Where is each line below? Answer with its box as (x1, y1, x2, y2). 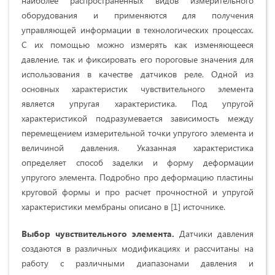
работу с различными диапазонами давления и (21, 257, 254, 269)
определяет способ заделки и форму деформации (21, 157, 254, 169)
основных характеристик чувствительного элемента (21, 83, 254, 95)
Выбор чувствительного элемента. (21, 228, 174, 240)
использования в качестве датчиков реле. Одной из (21, 68, 254, 80)
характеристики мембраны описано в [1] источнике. (21, 201, 225, 213)
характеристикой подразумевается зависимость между (21, 112, 254, 125)
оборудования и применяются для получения (21, 9, 254, 21)
